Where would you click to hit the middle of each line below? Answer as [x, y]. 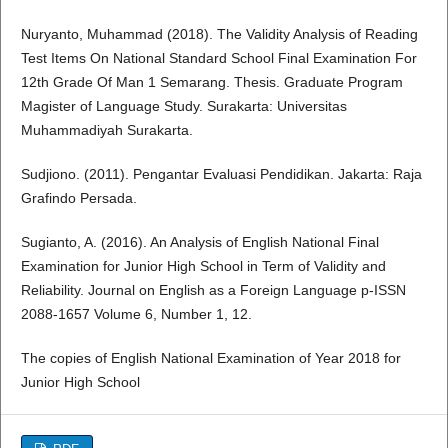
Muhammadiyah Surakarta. [106, 130]
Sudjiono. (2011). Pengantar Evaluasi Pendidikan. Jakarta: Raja [221, 174]
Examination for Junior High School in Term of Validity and [203, 266]
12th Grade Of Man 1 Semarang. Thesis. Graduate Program [211, 82]
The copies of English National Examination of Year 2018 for [210, 358]
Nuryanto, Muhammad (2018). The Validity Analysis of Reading [219, 34]
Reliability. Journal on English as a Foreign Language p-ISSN [213, 290]
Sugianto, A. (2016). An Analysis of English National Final [199, 242]
